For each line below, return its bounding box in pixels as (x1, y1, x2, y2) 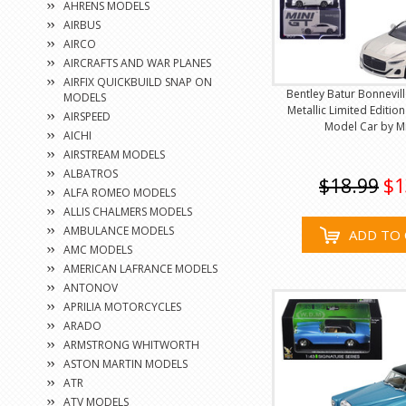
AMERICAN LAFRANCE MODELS (63, 261, 217, 276)
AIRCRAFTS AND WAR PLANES (63, 55, 211, 71)
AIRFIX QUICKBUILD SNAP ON (63, 74, 212, 90)
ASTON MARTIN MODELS (63, 356, 188, 372)
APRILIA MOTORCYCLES (63, 299, 181, 314)
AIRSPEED (63, 109, 111, 124)
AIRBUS (63, 17, 101, 33)
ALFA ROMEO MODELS (63, 185, 176, 200)
